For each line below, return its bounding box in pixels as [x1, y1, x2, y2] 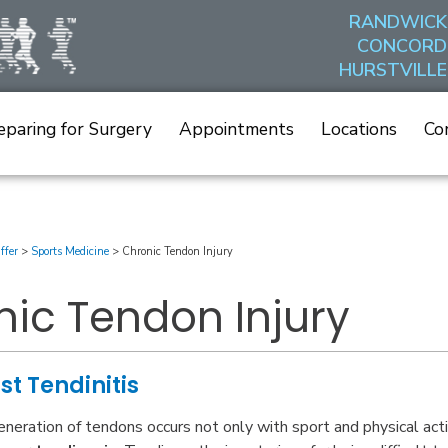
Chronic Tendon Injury [122, 244, 234, 259]
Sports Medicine [31, 244, 110, 259]
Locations [320, 117, 397, 141]
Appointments [179, 117, 295, 141]
